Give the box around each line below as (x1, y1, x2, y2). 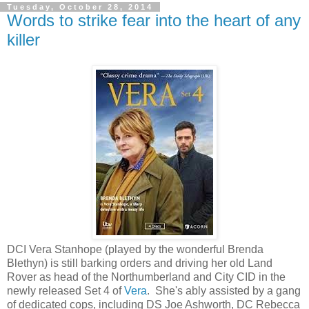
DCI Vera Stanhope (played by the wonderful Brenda (7, 243, 263, 256)
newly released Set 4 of (7, 285, 124, 297)
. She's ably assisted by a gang (147, 285, 301, 297)
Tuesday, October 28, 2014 (7, 2, 153, 11)
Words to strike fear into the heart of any (7, 10, 301, 30)
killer (7, 30, 40, 49)
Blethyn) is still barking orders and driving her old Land (7, 257, 272, 270)
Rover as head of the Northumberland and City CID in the (7, 271, 286, 283)
